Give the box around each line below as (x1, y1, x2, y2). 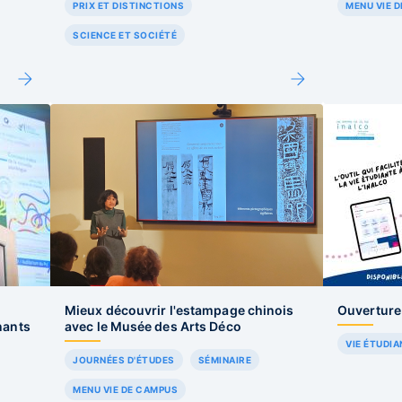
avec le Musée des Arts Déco (65, 319, 241, 334)
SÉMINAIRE (197, 354, 251, 365)
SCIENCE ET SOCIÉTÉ (73, 30, 177, 40)
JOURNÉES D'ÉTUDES (73, 354, 175, 365)
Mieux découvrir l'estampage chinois (65, 302, 294, 318)
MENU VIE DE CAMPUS (73, 384, 178, 395)
